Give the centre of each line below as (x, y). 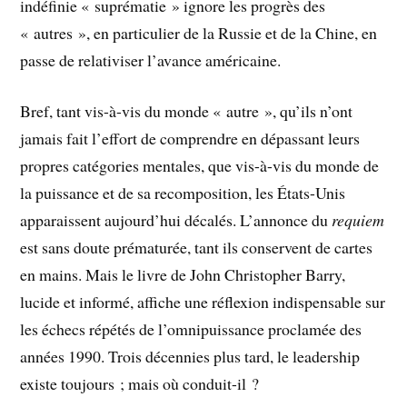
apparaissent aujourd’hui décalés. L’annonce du (176, 220)
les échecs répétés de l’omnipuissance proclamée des (191, 329)
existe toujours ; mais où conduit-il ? (140, 384)
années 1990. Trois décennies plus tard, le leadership (190, 357)
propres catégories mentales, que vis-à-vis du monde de (200, 166)
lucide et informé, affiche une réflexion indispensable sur (203, 302)
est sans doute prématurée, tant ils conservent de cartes (197, 248)
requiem (358, 220)
